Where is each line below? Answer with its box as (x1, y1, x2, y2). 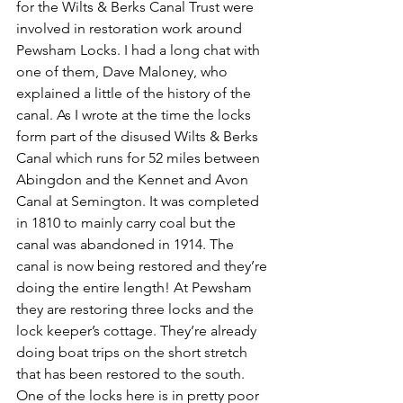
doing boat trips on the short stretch (16, 343, 251, 361)
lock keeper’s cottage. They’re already (16, 321, 260, 339)
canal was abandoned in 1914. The (16, 235, 237, 253)
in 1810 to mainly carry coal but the (16, 213, 239, 231)
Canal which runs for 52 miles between (16, 148, 264, 166)
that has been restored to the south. (16, 364, 248, 382)
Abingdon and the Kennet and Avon (16, 170, 252, 188)
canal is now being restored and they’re (16, 256, 271, 274)
